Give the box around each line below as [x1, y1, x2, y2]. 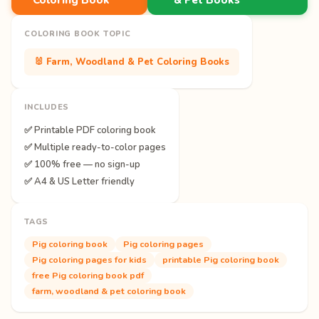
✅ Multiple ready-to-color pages [24, 140, 166, 154]
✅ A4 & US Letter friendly [24, 174, 135, 188]
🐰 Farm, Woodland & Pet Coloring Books [34, 55, 229, 68]
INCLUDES [24, 101, 70, 113]
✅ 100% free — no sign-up [24, 157, 140, 171]
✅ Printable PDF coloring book [24, 123, 156, 137]
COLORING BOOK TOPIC [24, 28, 131, 39]
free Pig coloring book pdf [32, 268, 144, 281]
